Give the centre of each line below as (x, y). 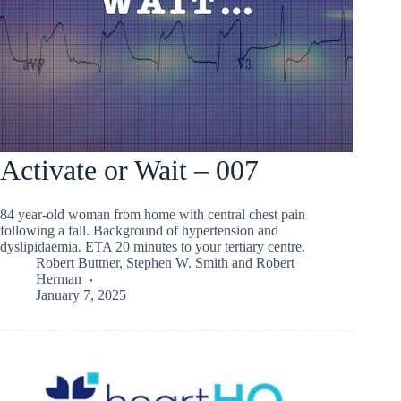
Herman (59, 278)
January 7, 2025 (81, 294)
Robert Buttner (77, 262)
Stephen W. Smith (177, 262)
